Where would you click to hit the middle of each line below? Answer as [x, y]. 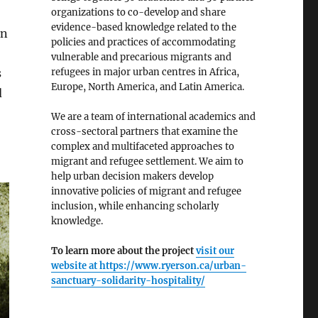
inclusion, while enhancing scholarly [135, 207]
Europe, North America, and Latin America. [147, 87]
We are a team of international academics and [153, 117]
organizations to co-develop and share [138, 13]
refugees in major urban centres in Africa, [145, 72]
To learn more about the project [123, 251]
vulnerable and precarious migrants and [141, 57]
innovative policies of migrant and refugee [146, 192]
